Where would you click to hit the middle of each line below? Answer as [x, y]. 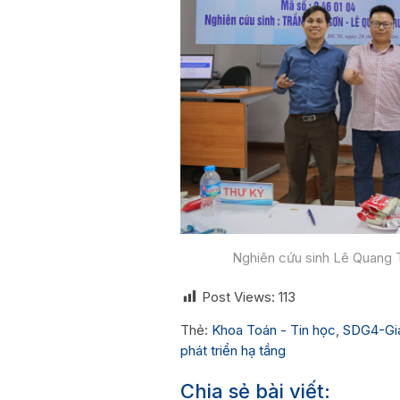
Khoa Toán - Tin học [274, 330]
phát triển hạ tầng [233, 351]
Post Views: [238, 297]
